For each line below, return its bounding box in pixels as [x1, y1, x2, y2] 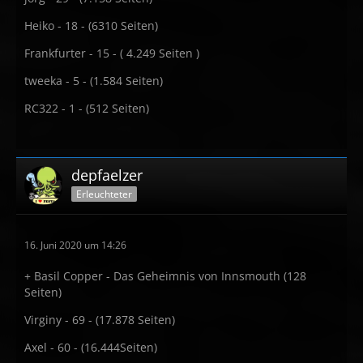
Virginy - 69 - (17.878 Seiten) [24, 312, 175, 327]
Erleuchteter [76, 186, 132, 201]
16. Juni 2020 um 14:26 [24, 238, 126, 252]
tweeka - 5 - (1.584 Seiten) [24, 73, 163, 88]
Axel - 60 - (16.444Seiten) [24, 340, 157, 355]
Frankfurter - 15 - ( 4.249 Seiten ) [24, 45, 199, 61]
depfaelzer [71, 165, 143, 185]
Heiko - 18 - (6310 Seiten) [24, 18, 158, 33]
